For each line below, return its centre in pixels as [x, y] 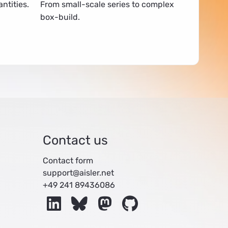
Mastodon [136, 197]
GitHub [154, 197]
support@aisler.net [78, 173]
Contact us [75, 140]
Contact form [68, 160]
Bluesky [108, 197]
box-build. [60, 17]
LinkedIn [83, 197]
